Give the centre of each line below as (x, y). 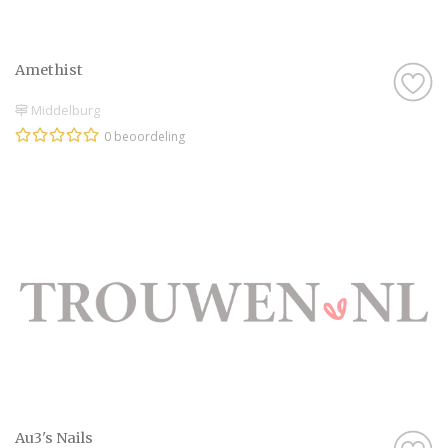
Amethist (49, 70)
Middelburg (64, 109)
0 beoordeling (144, 136)
